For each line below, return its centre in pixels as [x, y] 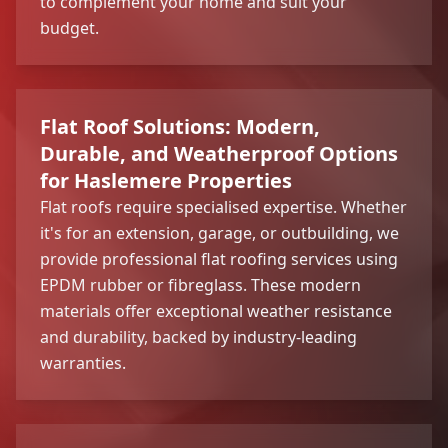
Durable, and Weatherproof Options [219, 153]
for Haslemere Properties [166, 180]
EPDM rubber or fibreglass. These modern [200, 284]
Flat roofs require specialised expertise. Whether [223, 206]
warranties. [83, 362]
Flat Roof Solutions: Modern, [180, 126]
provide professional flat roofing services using [219, 258]
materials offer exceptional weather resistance [216, 310]
